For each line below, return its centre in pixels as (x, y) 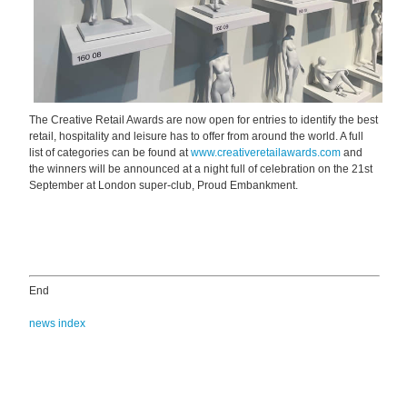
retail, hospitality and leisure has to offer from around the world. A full (196, 137)
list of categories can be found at (110, 153)
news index (57, 324)
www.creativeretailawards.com (266, 153)
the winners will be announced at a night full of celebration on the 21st (201, 169)
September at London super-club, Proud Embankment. (164, 186)
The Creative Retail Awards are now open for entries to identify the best (203, 120)
